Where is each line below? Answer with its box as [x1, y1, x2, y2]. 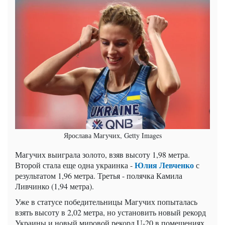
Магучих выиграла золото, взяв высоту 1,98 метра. [15, 149, 190, 160]
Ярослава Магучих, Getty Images [63, 131, 162, 141]
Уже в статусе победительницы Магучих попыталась [15, 196, 197, 207]
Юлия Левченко [135, 159, 194, 171]
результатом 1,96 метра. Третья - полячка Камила [15, 170, 182, 181]
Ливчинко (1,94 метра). [15, 181, 94, 192]
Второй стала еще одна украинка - [15, 160, 135, 171]
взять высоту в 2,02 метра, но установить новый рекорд [15, 207, 206, 218]
